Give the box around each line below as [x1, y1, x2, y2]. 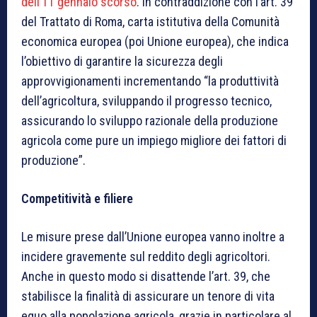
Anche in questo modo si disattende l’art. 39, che [21, 268, 270, 284]
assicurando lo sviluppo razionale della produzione [21, 113, 278, 128]
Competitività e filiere [21, 190, 133, 206]
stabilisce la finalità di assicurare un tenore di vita [21, 288, 275, 304]
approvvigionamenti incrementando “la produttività [21, 73, 279, 88]
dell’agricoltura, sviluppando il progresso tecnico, [21, 93, 272, 108]
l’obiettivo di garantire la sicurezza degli [21, 53, 223, 69]
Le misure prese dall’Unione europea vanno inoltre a [21, 229, 284, 244]
